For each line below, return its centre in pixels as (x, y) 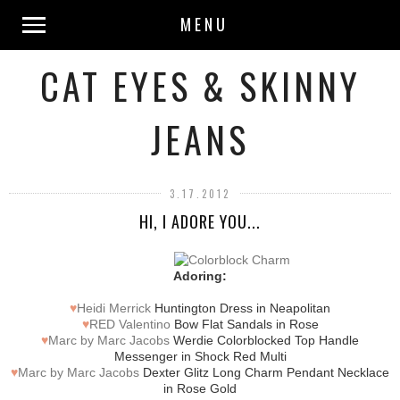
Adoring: (200, 275)
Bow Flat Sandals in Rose (244, 324)
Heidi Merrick (114, 308)
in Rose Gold (200, 388)
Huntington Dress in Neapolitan (241, 308)
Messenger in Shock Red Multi (200, 356)
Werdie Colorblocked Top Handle (264, 340)
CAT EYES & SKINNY (200, 86)
